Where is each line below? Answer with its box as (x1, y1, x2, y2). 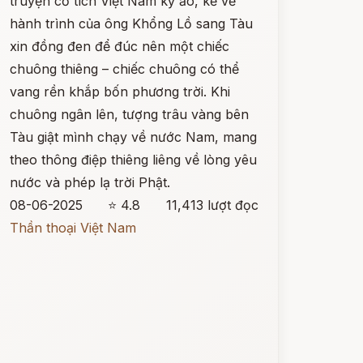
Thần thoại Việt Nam (9, 220, 136, 236)
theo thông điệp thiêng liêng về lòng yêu (9, 152, 257, 168)
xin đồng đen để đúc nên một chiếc (9, 38, 229, 54)
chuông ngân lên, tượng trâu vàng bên (9, 106, 249, 122)
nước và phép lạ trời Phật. (9, 174, 170, 190)
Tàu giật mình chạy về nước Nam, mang (9, 129, 257, 145)
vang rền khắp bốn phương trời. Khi (9, 83, 230, 100)
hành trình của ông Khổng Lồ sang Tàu (9, 15, 253, 32)
